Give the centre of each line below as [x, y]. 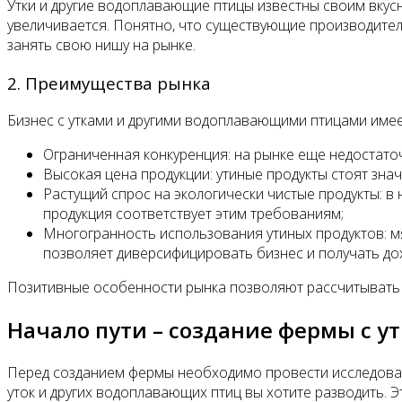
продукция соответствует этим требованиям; [193, 214]
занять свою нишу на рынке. [101, 44]
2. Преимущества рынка [109, 83]
